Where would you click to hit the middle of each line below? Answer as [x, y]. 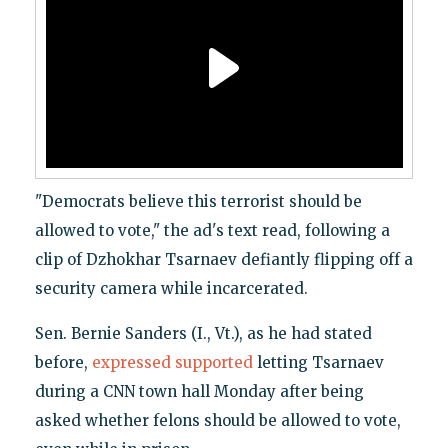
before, [63, 363]
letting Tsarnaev [318, 363]
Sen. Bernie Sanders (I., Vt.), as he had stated [203, 334]
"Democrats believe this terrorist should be [198, 202]
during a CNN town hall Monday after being [199, 392]
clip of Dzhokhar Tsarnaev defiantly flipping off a [223, 260]
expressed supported [172, 363]
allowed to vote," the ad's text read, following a [212, 231]
